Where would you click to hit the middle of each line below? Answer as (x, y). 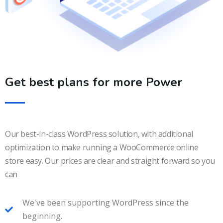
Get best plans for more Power (94, 82)
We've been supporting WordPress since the (106, 203)
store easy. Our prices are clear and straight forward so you (110, 161)
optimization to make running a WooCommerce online (102, 148)
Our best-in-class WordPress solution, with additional (99, 134)
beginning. (42, 216)
